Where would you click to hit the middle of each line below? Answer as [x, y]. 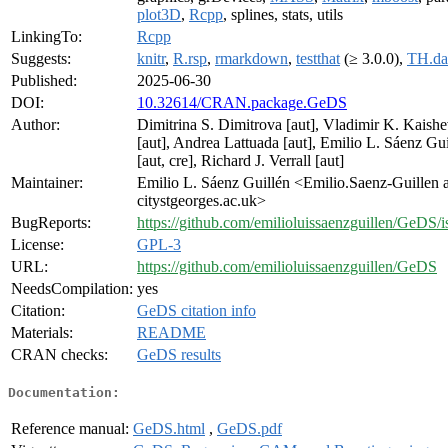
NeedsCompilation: [72, 289]
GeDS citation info [196, 311]
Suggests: [41, 59]
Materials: [42, 333]
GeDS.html [169, 428]
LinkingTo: [46, 37]
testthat [318, 59]
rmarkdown [251, 59]
